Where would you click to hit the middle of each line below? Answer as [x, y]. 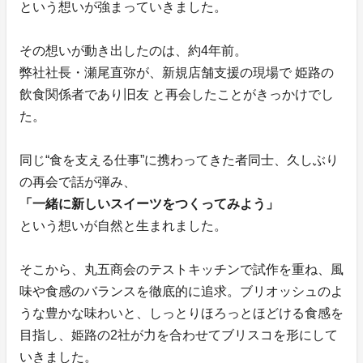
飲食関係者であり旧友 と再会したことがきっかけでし [177, 94]
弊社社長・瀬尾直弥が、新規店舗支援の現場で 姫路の [177, 72]
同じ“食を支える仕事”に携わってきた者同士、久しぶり [179, 160]
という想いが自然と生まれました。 [123, 225]
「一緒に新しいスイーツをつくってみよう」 [149, 203]
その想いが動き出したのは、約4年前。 [133, 50]
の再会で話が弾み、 [78, 181]
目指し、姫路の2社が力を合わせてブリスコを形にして [179, 335]
